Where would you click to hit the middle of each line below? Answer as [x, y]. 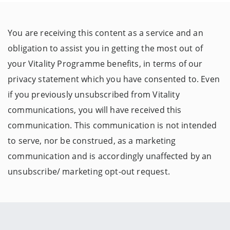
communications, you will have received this [95, 110]
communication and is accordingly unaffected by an [110, 156]
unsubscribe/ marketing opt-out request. [89, 172]
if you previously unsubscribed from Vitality [94, 95]
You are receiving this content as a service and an [106, 33]
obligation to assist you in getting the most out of [105, 49]
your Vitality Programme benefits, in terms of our [105, 64]
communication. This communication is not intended [112, 126]
